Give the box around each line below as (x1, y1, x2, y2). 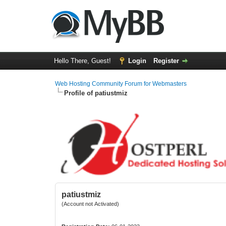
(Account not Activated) (62, 201, 120, 207)
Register (153, 57, 179, 65)
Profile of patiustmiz (64, 89, 128, 97)
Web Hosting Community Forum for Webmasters (55, 80, 187, 87)
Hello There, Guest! (53, 57, 113, 65)
